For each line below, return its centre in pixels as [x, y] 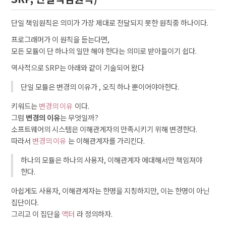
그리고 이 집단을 [37, 214]
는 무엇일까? [79, 117]
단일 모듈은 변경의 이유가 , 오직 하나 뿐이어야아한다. [100, 87]
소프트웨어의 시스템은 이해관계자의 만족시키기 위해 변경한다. [104, 129]
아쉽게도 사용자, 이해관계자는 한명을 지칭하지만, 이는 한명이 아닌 [110, 190]
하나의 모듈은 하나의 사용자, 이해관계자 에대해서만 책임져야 [112, 160]
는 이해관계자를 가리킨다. [106, 140]
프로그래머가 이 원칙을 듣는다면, [61, 39]
